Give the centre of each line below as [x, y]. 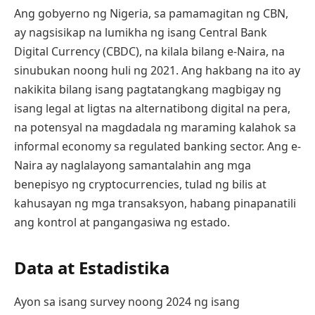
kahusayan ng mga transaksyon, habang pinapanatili [155, 204]
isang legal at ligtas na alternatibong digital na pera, [152, 109]
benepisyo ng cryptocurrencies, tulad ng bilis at [140, 185]
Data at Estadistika [92, 267]
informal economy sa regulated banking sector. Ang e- [157, 147]
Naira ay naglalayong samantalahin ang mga [133, 166]
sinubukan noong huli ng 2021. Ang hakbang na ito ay [157, 71]
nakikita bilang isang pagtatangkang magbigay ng [148, 90]
